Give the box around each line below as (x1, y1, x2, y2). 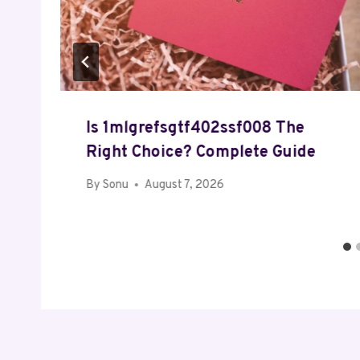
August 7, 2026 (145, 177, 225, 193)
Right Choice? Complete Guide (86, 141, 316, 163)
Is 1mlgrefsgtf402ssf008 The (86, 117, 305, 139)
